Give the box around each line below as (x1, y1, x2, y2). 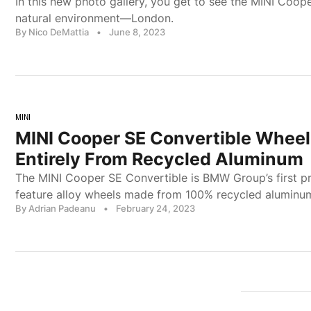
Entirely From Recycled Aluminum (15, 149, 303, 170)
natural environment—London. (15, 11, 174, 25)
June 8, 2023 (109, 26, 165, 37)
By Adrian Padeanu (15, 203, 96, 215)
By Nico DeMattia (15, 26, 89, 37)
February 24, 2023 (116, 203, 195, 215)
